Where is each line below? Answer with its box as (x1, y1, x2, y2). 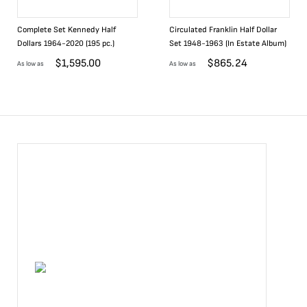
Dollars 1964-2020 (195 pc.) (17, 38, 114, 49)
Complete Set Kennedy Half (17, 25, 116, 35)
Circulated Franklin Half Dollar (169, 25, 277, 35)
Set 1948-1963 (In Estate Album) (169, 38, 286, 49)
